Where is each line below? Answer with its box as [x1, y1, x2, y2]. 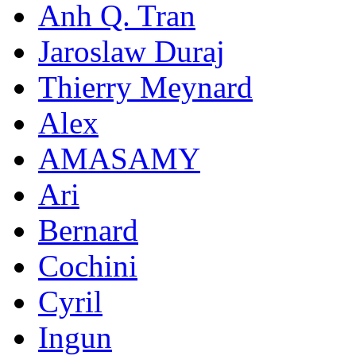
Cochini [38, 248, 137, 283]
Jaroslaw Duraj [38, 33, 225, 68]
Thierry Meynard [38, 69, 253, 104]
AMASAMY [38, 141, 200, 176]
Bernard [38, 212, 138, 247]
